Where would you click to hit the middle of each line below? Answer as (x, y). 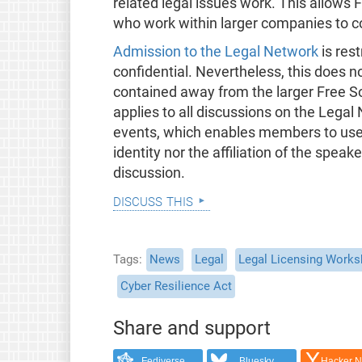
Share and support (192, 328)
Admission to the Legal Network (215, 51)
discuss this (153, 200)
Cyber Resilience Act (176, 286)
